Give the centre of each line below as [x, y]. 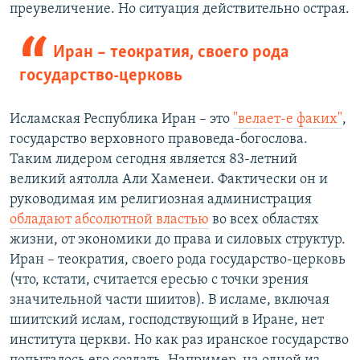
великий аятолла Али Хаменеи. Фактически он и [169, 180]
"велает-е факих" [288, 120]
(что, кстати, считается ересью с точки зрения [159, 280]
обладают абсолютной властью [109, 220]
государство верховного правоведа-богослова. [159, 140]
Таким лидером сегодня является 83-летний [153, 160]
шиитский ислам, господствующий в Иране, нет [167, 321]
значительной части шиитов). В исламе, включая [170, 301]
